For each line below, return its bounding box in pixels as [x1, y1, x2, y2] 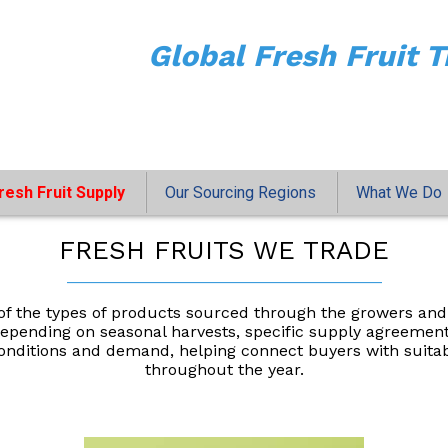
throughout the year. [144, 360, 304, 380]
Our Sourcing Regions [164, 183, 316, 203]
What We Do [355, 183, 442, 203]
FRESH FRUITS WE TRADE [59, 235, 389, 266]
